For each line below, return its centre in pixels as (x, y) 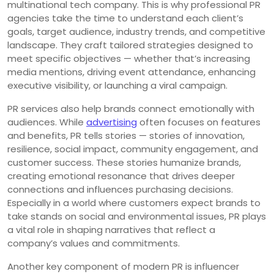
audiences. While (47, 122)
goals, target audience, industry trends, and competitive (136, 31)
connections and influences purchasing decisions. (120, 189)
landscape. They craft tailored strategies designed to (130, 45)
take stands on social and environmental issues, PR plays (137, 216)
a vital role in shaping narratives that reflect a (111, 229)
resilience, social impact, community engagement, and (133, 149)
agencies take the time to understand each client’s (125, 18)
